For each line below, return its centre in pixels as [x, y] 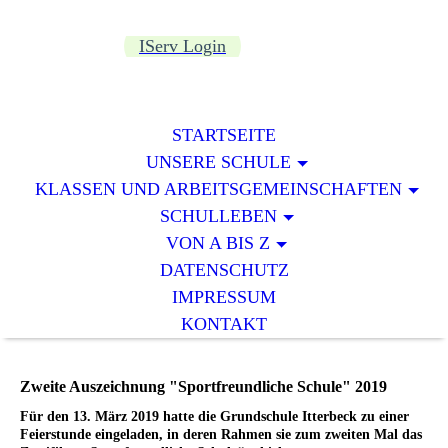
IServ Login [182, 46]
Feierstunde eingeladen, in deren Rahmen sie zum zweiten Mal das [221, 435]
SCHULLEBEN [218, 216]
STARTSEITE [224, 135]
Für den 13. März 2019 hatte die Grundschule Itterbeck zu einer [214, 417]
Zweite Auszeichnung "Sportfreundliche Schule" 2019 [203, 386]
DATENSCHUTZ [224, 270]
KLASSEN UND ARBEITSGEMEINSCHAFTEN [218, 189]
